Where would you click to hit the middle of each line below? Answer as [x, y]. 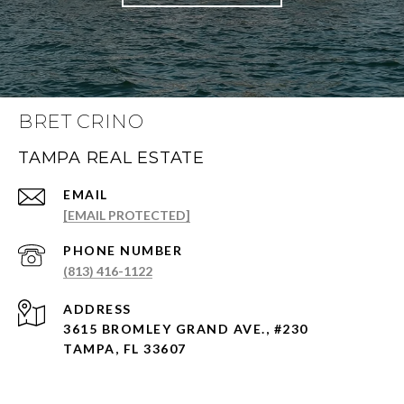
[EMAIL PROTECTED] [127, 216]
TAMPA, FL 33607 [125, 349]
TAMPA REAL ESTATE [111, 158]
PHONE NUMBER [123, 251]
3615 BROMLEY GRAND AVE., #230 [186, 329]
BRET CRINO [81, 122]
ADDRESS [97, 309]
